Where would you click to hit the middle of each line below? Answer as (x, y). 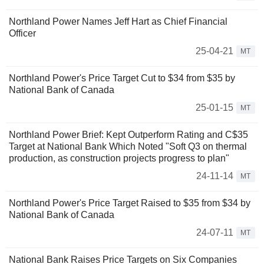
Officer (22, 33)
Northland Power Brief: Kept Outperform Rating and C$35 (128, 135)
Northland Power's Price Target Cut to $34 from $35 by (122, 78)
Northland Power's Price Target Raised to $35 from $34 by (130, 203)
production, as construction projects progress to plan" (119, 158)
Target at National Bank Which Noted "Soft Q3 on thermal (128, 146)
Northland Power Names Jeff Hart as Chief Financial (118, 22)
